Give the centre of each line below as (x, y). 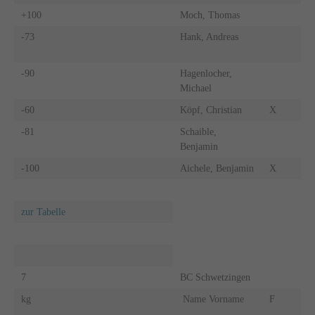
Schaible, (198, 131)
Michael (195, 88)
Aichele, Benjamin (217, 168)
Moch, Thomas (210, 15)
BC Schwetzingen (215, 277)
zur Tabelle (43, 212)
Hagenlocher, (206, 73)
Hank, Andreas (209, 37)
